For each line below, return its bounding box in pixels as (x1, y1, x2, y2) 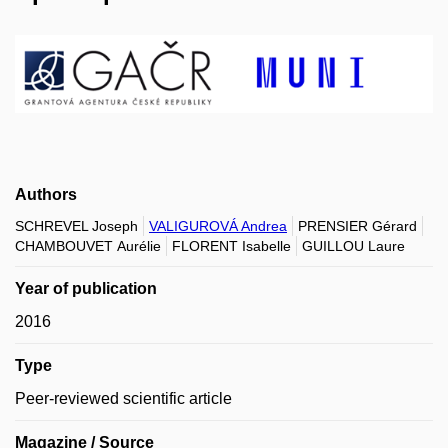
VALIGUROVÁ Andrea (149, 217, 287, 234)
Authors (15, 185, 77, 203)
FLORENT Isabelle (172, 237, 291, 254)
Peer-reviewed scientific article (15, 389, 232, 407)
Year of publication (15, 279, 157, 297)
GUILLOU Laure (302, 237, 405, 254)
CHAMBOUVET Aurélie (15, 237, 161, 254)
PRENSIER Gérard (298, 217, 417, 234)
